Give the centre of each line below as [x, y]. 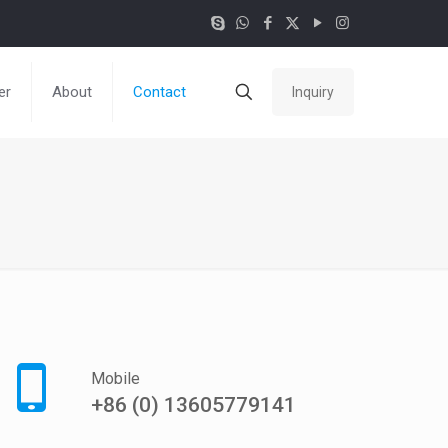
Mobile [116, 378]
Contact [159, 92]
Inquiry [313, 92]
